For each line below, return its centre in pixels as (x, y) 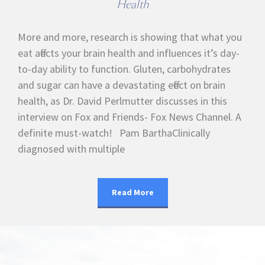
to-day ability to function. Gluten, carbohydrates (124, 69)
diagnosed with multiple (71, 149)
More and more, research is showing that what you (130, 37)
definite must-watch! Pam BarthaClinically (114, 133)
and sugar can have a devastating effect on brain (122, 85)
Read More (132, 192)
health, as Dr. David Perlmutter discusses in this (122, 101)
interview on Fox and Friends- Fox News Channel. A (130, 117)
